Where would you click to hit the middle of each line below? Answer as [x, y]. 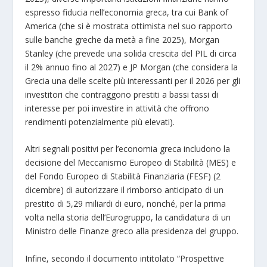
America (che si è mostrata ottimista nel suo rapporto [129, 26]
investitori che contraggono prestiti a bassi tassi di [122, 94]
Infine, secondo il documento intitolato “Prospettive [125, 258]
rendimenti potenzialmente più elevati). [100, 122]
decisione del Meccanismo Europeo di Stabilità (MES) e [131, 163]
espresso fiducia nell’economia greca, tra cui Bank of [127, 12]
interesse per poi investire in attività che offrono [117, 108]
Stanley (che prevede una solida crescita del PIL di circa [131, 53]
